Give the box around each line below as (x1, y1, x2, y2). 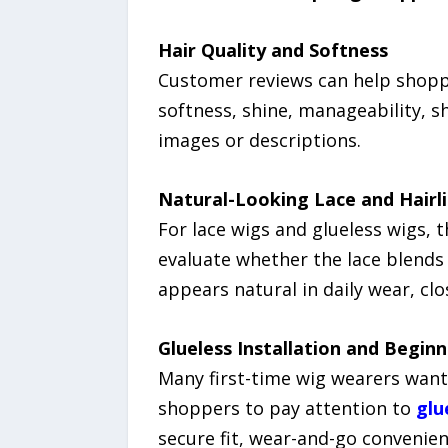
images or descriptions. (157, 127, 361, 152)
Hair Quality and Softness (157, 37, 388, 62)
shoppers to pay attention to (157, 395, 416, 420)
